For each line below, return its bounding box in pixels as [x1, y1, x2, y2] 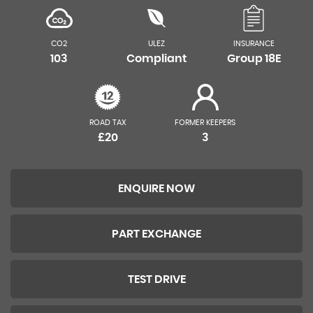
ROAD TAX [89, 119, 126, 126]
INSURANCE [233, 40, 275, 48]
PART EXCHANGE [112, 228, 201, 240]
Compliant [126, 53, 187, 64]
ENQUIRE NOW [118, 183, 195, 194]
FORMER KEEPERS [175, 119, 236, 126]
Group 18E [226, 53, 281, 64]
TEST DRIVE [127, 274, 186, 285]
